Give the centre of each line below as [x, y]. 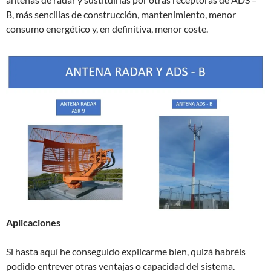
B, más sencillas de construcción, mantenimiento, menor [121, 14]
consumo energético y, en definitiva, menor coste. [107, 28]
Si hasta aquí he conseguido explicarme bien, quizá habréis [126, 251]
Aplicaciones [33, 222]
